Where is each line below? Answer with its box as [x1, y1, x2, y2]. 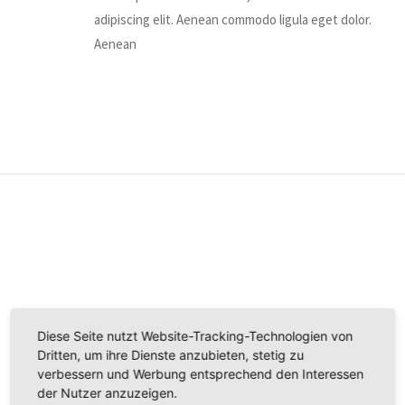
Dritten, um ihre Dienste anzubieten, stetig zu [37, 346, 305, 363]
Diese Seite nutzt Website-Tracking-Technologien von [37, 327, 353, 344]
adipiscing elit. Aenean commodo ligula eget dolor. [94, 10, 372, 28]
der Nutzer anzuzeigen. [37, 384, 178, 400]
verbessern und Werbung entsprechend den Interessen [37, 365, 364, 381]
